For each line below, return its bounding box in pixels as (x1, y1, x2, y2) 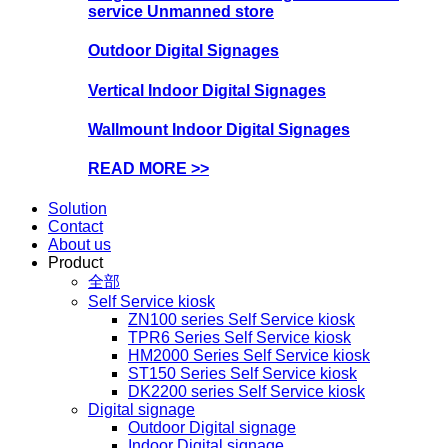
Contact (48, 217, 103, 235)
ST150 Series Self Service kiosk (128, 364, 357, 382)
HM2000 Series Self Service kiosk (128, 346, 370, 364)
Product (48, 253, 103, 271)
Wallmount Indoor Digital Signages (88, 120, 350, 138)
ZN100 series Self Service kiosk (128, 310, 355, 328)
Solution (48, 199, 107, 217)
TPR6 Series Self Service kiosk (128, 328, 351, 346)
